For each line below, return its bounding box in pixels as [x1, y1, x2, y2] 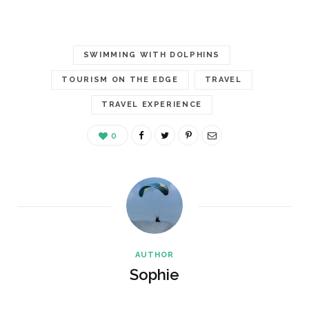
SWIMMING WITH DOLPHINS [83, 50, 221, 59]
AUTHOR [135, 250, 174, 259]
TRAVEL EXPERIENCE [101, 99, 203, 109]
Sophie [130, 265, 179, 283]
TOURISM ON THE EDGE [61, 74, 179, 84]
